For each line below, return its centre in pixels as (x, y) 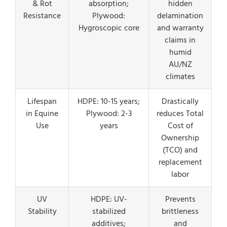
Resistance (42, 16)
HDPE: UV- (109, 199)
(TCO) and (180, 150)
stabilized (109, 211)
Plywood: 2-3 (109, 113)
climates (180, 77)
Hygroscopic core (109, 28)
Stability (42, 211)
